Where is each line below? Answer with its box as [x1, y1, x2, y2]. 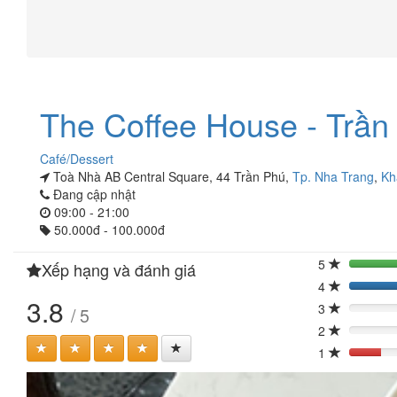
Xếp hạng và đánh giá [42, 258, 196, 281]
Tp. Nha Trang [292, 167, 374, 185]
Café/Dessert [40, 150, 113, 167]
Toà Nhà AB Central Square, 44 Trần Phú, [50, 167, 292, 185]
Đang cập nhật [50, 185, 136, 203]
